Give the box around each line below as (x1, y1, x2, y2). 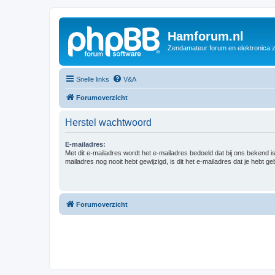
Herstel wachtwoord (65, 117, 152, 128)
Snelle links (76, 75, 109, 83)
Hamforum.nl (168, 29, 244, 43)
